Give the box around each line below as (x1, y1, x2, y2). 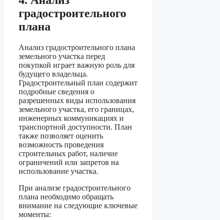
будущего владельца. (19, 69, 88, 78)
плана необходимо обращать (19, 192, 113, 201)
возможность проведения (19, 140, 104, 149)
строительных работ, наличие (19, 149, 118, 158)
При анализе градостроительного (19, 183, 131, 192)
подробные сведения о (19, 87, 94, 96)
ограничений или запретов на (19, 158, 119, 166)
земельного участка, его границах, (19, 105, 134, 113)
